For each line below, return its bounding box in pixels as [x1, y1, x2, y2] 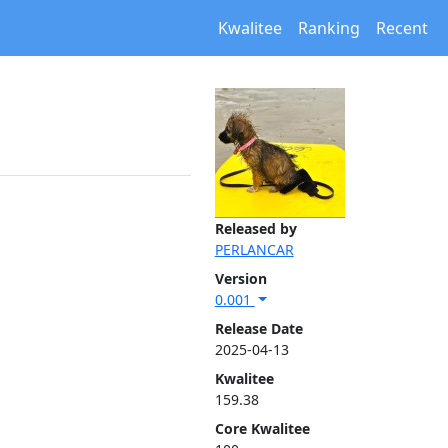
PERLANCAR [214, 240, 294, 259]
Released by [214, 219, 297, 238]
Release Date [214, 319, 303, 338]
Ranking [298, 17, 360, 39]
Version [214, 269, 267, 288]
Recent [376, 17, 428, 39]
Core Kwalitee [214, 419, 310, 438]
